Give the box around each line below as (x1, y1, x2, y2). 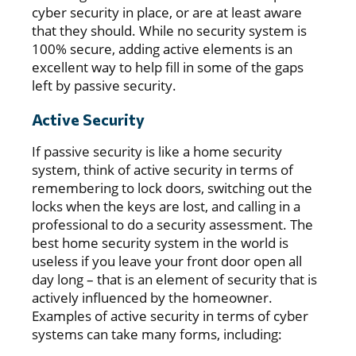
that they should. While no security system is (32, 21, 307, 40)
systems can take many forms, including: (32, 325, 282, 344)
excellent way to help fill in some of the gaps (32, 57, 304, 76)
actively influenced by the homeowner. (32, 288, 273, 308)
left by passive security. (32, 75, 176, 95)
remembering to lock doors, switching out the (32, 179, 312, 198)
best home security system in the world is (32, 234, 288, 253)
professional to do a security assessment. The (32, 215, 313, 234)
